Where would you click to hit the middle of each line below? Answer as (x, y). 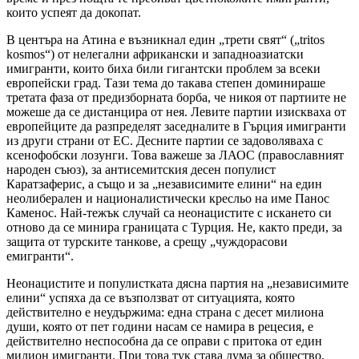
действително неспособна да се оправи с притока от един (164, 341)
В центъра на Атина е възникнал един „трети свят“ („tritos (165, 39)
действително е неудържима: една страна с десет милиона (165, 312)
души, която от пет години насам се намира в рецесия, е (160, 326)
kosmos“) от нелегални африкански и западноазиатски (155, 54)
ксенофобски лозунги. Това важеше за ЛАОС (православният (175, 155)
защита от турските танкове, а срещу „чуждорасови (147, 241)
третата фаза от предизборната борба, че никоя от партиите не (176, 97)
